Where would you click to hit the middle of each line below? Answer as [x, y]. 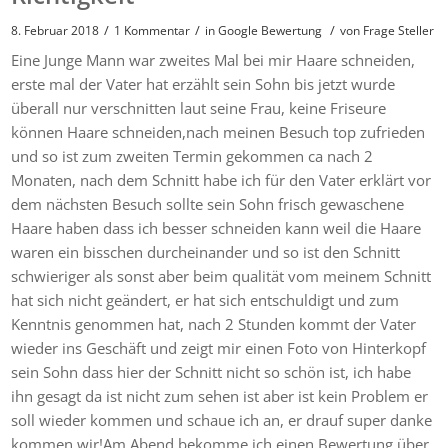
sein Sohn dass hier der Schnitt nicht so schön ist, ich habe [211, 371]
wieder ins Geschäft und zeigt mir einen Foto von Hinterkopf [219, 347]
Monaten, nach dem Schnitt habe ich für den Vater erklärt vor [221, 179]
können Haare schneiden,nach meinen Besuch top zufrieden [218, 131]
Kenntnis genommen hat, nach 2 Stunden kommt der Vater [214, 323]
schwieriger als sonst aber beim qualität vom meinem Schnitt [221, 275]
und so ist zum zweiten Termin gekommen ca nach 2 [192, 155]
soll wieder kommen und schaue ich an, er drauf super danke [222, 419]
